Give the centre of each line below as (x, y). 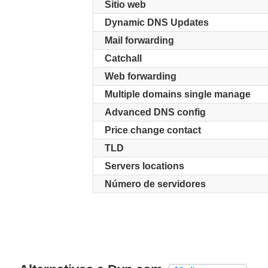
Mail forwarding (139, 40)
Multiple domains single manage (177, 94)
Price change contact (153, 130)
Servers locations (144, 166)
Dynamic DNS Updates (156, 22)
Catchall (123, 58)
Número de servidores (155, 184)
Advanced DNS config (155, 112)
